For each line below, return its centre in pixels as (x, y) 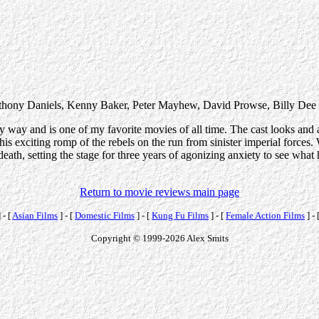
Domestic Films (105, 215)
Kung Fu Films (180, 215)
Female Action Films (265, 215)
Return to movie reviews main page (159, 192)
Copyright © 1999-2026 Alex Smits (159, 238)
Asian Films (35, 215)
